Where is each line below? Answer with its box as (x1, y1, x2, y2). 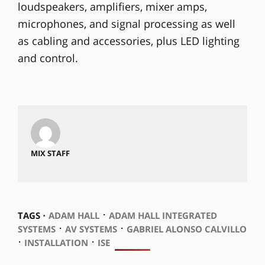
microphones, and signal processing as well (17, 16, 235, 31)
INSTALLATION (24, 236, 88, 248)
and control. (17, 50, 78, 65)
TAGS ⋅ (17, 209, 46, 221)
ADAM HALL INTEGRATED (108, 209, 217, 221)
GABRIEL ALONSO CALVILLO (126, 222, 247, 235)
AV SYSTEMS (64, 222, 117, 235)
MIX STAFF (30, 148, 70, 159)
